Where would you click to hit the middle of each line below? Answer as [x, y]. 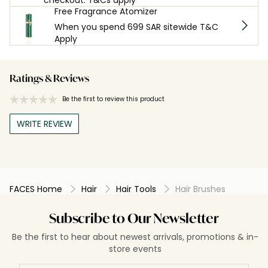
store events [135, 249]
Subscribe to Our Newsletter [134, 219]
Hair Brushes [200, 189]
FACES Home [36, 189]
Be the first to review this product [113, 99]
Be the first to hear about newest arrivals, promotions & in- [135, 237]
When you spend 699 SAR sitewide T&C [137, 27]
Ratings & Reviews [49, 79]
